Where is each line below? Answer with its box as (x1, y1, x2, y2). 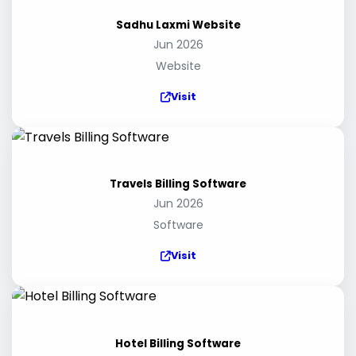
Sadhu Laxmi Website (115, 17, 241, 33)
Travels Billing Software (110, 176, 246, 192)
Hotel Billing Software (115, 335, 241, 351)
